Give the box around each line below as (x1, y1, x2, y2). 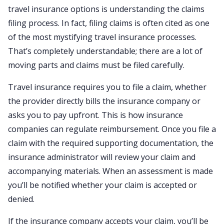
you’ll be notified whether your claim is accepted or (8, 179, 197, 190)
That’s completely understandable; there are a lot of (8, 45, 202, 56)
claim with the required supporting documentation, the (8, 137, 213, 148)
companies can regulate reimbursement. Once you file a (8, 123, 216, 134)
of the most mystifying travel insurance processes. (8, 31, 196, 42)
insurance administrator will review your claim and (8, 151, 195, 162)
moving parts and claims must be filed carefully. (8, 59, 184, 70)
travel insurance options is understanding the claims (8, 3, 204, 14)
